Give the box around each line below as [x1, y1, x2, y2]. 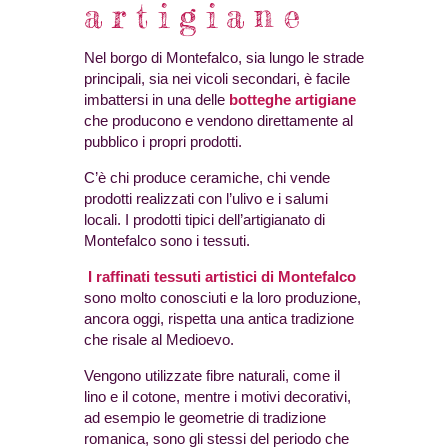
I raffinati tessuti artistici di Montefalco [88, 268, 356, 286]
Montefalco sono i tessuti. [84, 232, 250, 250]
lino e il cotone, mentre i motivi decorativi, [84, 388, 351, 406]
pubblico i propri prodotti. [84, 133, 242, 151]
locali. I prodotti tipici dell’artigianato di [84, 211, 325, 229]
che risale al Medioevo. [84, 331, 234, 349]
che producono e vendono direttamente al [84, 112, 353, 130]
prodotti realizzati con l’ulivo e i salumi [84, 190, 328, 208]
